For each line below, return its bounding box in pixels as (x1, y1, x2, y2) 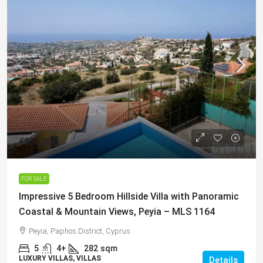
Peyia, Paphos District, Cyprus (29, 227, 130, 235)
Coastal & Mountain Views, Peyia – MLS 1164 (19, 206, 215, 217)
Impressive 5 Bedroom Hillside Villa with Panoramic (19, 191, 239, 202)
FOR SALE (21, 176, 47, 182)
